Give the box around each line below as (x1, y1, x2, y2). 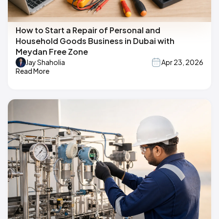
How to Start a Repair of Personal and (16, 24, 160, 35)
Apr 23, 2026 (161, 58, 203, 67)
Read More (16, 66, 49, 75)
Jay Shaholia (26, 58, 65, 67)
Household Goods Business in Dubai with (16, 35, 175, 46)
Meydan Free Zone (16, 46, 88, 57)
